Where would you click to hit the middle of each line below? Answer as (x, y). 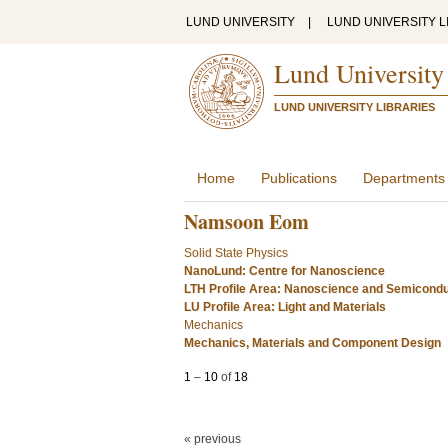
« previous (212, 439)
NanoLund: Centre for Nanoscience (284, 271)
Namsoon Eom (246, 221)
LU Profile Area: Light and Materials (285, 307)
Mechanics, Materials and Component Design (312, 343)
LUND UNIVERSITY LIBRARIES (354, 107)
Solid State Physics (236, 253)
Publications (299, 178)
